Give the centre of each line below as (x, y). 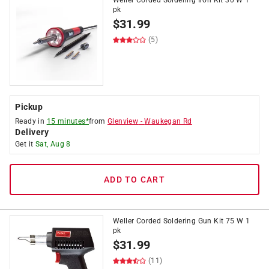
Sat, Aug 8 (53, 144)
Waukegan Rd (168, 121)
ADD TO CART (134, 180)
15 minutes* (68, 121)
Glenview (123, 121)
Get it (25, 144)
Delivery (32, 132)
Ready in (31, 121)
